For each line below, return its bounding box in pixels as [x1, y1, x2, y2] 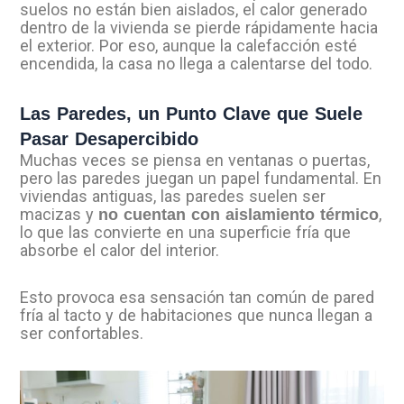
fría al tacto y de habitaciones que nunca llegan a [20, 305, 373, 325]
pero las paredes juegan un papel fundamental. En [20, 169, 382, 188]
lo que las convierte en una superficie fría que [20, 223, 352, 243]
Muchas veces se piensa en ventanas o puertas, [20, 151, 371, 170]
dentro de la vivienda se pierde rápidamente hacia [20, 17, 379, 37]
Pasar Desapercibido [20, 129, 199, 150]
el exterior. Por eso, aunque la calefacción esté [20, 35, 358, 55]
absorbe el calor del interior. [20, 241, 220, 261]
